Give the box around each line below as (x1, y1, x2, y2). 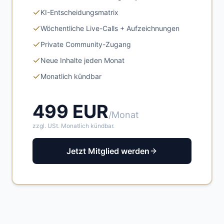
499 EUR (32, 100, 108, 122)
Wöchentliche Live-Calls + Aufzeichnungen (40, 24, 179, 32)
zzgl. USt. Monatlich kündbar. (32, 122, 114, 129)
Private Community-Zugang (40, 40, 131, 48)
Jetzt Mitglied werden (66, 146, 149, 156)
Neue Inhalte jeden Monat (40, 56, 124, 64)
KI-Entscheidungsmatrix (40, 8, 118, 16)
